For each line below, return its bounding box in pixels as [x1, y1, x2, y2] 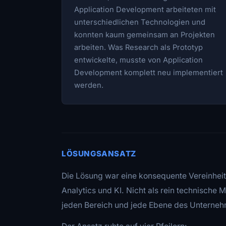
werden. [74, 80, 103, 90]
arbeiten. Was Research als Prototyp [74, 42, 203, 52]
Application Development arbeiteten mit [74, 5, 216, 14]
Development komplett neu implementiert [74, 68, 223, 77]
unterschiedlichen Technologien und [74, 17, 205, 27]
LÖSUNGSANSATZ [62, 148, 136, 158]
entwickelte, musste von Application [74, 55, 203, 65]
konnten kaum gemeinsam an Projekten [74, 30, 215, 39]
